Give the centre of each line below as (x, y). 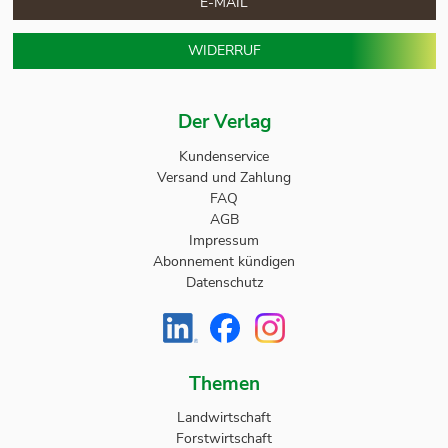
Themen (224, 383)
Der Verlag (224, 122)
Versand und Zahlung (224, 177)
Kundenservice (224, 156)
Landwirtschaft (224, 417)
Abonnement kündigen (224, 261)
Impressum (224, 240)
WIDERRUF (224, 50)
